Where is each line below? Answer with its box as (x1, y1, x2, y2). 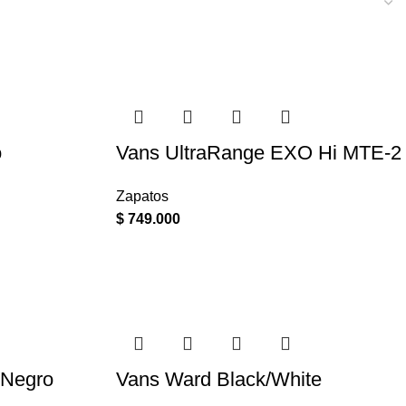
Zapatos (115, 188, 169, 204)
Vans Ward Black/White (115, 368, 322, 391)
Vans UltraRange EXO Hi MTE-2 (115, 141, 401, 164)
